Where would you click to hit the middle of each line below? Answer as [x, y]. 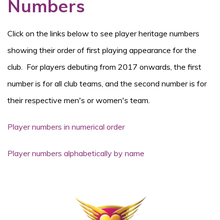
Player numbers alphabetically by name [76, 153]
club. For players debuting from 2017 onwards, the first [104, 67]
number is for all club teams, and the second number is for [107, 83]
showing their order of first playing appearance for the [102, 50]
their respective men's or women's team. [79, 100]
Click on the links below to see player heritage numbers [103, 33]
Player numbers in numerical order [66, 127]
